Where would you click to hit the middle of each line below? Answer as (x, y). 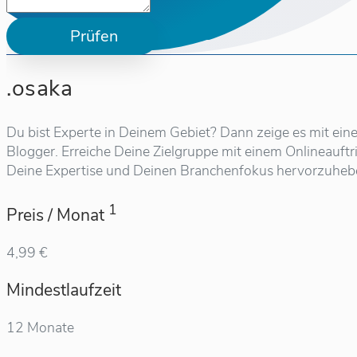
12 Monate (40, 328)
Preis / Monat (57, 216)
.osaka (39, 89)
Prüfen (94, 36)
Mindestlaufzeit (64, 290)
